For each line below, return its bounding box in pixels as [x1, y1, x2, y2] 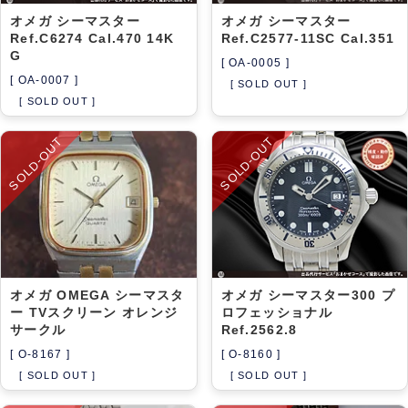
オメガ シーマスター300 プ [220, 287, 395, 302]
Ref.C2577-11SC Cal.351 [220, 31, 395, 46]
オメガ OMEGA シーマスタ [10, 287, 185, 302]
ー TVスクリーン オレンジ [10, 304, 178, 320]
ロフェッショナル [220, 304, 332, 320]
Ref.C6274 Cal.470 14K [10, 31, 175, 46]
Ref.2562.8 [220, 321, 298, 337]
